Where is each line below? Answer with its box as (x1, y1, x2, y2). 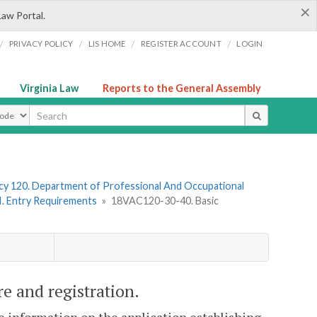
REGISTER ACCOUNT (140, 39, 221, 48)
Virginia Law (20, 82, 79, 94)
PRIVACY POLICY (8, 39, 74, 48)
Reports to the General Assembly (103, 82, 261, 94)
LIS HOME (88, 39, 126, 48)
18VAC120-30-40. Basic (110, 195, 219, 207)
